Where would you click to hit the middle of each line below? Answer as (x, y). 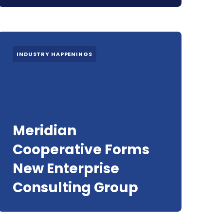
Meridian (45, 131)
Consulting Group (75, 188)
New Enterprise (66, 169)
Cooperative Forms (81, 150)
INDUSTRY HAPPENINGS (54, 54)
